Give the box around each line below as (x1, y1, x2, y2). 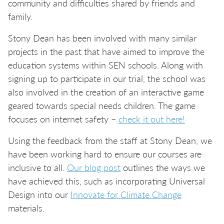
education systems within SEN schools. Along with (8, 58, 203, 71)
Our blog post (67, 161, 120, 173)
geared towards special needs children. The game (8, 99, 195, 111)
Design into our (8, 188, 70, 200)
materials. (8, 201, 44, 214)
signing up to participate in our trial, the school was (8, 72, 205, 84)
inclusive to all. (8, 161, 67, 173)
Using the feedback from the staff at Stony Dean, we (8, 134, 212, 146)
